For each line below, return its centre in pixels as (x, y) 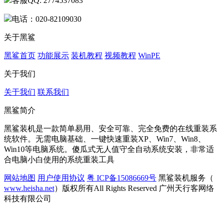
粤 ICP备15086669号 (122, 178)
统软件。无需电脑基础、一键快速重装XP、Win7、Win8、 (105, 139)
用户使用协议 (61, 178)
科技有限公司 (28, 199)
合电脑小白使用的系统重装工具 (59, 160)
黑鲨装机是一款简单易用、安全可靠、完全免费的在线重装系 (110, 129)
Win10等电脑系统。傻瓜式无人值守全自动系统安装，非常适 (109, 149)
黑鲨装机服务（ (185, 178)
